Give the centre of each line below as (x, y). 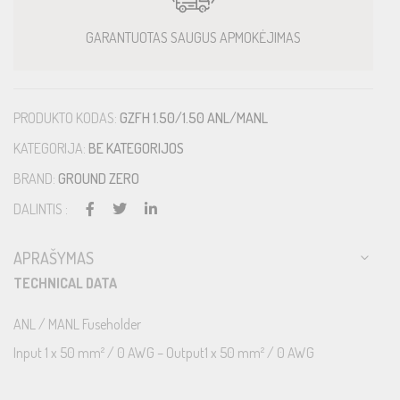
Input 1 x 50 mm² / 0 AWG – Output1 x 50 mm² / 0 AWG (164, 352)
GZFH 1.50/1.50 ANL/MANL (194, 117)
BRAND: (36, 178)
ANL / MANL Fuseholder (77, 324)
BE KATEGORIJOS (136, 148)
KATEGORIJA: (51, 148)
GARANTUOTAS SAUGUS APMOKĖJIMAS (193, 37)
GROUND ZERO (99, 178)
